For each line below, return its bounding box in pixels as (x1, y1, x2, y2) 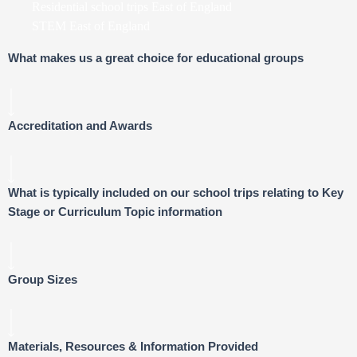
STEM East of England (32, 19, 150, 33)
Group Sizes (8, 273, 77, 286)
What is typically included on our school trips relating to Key (8, 186, 343, 200)
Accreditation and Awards (8, 119, 152, 132)
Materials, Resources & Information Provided (8, 340, 258, 354)
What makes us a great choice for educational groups (8, 52, 304, 65)
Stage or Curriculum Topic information (8, 206, 222, 219)
